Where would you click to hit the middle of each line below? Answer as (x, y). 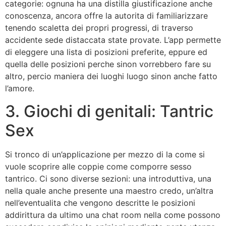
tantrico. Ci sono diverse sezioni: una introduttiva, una (108, 178)
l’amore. (20, 89)
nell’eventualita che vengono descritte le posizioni (100, 203)
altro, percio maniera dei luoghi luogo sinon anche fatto (111, 76)
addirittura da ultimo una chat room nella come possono (113, 215)
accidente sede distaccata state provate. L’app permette (113, 40)
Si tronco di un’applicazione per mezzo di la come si (105, 154)
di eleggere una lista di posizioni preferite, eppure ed (106, 52)
